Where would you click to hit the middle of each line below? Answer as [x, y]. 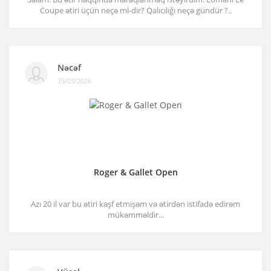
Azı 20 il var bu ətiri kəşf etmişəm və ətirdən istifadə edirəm [135, 204]
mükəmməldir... [135, 215]
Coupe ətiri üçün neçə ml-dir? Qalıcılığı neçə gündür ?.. [135, 11]
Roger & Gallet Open [135, 172]
